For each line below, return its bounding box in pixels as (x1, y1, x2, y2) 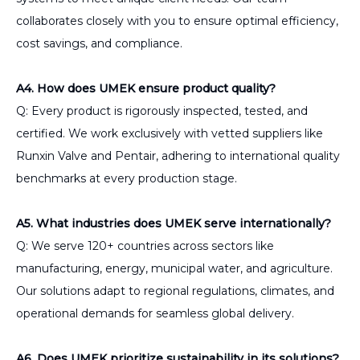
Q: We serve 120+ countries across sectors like (16, 238, 274, 253)
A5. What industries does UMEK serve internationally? (16, 215, 331, 231)
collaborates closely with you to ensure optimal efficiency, (16, 13, 338, 28)
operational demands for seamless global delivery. (16, 305, 294, 321)
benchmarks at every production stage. (16, 170, 237, 186)
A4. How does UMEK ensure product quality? (16, 80, 276, 96)
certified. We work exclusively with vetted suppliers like (16, 125, 323, 141)
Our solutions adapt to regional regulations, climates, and (16, 283, 334, 298)
